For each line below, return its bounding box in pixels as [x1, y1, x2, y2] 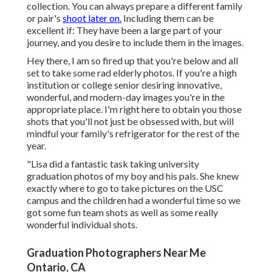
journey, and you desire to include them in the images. [27, 36, 243, 49]
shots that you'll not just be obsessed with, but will [27, 115, 234, 127]
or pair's [27, 12, 63, 24]
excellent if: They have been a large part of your [27, 24, 222, 36]
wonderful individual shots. [27, 219, 137, 231]
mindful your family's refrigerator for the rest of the [27, 127, 239, 140]
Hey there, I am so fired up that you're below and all [27, 55, 238, 67]
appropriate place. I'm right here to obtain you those [27, 103, 242, 115]
